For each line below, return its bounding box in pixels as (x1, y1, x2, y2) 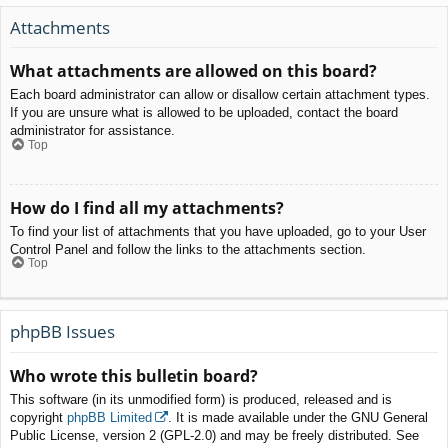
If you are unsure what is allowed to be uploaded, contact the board (10, 105, 398, 121)
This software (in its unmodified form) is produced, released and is (10, 391, 392, 407)
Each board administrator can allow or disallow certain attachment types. (10, 87, 430, 103)
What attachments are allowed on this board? (10, 60, 377, 83)
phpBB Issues (10, 320, 115, 344)
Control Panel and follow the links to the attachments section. (10, 241, 366, 257)
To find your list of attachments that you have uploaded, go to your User (10, 223, 426, 239)
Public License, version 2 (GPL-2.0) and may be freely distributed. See (10, 428, 419, 444)
